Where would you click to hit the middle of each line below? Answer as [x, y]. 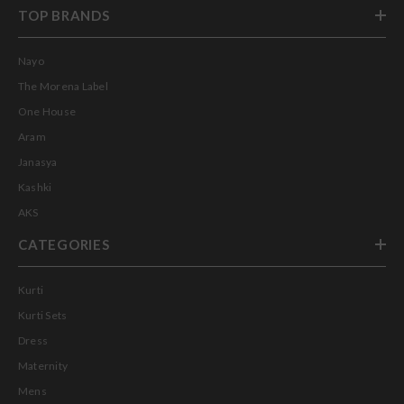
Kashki [35, 187]
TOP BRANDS [64, 15]
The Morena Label [63, 86]
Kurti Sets [43, 315]
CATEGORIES [64, 244]
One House [47, 111]
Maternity [43, 365]
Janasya [38, 161]
